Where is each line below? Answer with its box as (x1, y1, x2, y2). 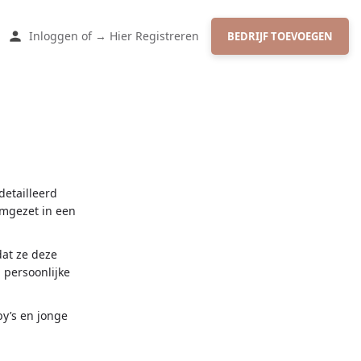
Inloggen (29, 27, 78, 44)
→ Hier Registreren (95, 27, 199, 44)
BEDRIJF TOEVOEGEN (227, 28, 333, 44)
